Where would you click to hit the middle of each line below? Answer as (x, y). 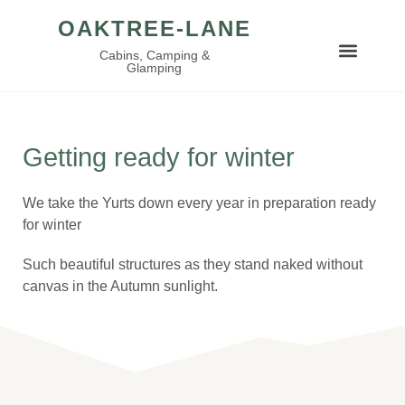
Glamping (155, 68)
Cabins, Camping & (154, 55)
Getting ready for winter (159, 157)
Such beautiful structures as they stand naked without (193, 264)
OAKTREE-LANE (154, 28)
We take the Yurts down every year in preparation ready (199, 203)
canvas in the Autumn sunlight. (120, 286)
